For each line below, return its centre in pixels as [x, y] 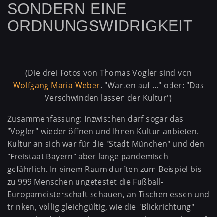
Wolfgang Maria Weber [56, 85]
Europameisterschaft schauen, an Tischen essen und [108, 194]
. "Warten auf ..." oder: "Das [152, 85]
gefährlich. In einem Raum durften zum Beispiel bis [104, 169]
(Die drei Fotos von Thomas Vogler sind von [108, 72]
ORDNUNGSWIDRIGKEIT [100, 26]
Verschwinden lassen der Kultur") [108, 98]
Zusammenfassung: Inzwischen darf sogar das [95, 119]
